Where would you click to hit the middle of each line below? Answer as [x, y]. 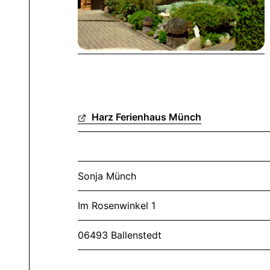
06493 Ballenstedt [120, 235]
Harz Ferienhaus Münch [145, 117]
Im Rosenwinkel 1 [117, 205]
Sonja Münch [107, 176]
